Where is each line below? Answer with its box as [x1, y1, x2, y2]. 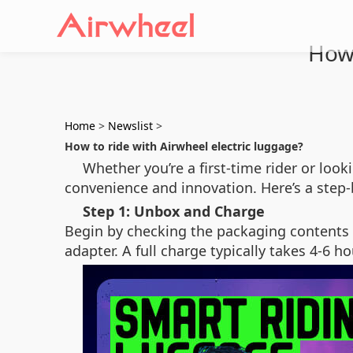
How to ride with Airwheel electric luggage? [65, 139, 303, 154]
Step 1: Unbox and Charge [83, 202, 265, 221]
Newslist [108, 118, 153, 133]
